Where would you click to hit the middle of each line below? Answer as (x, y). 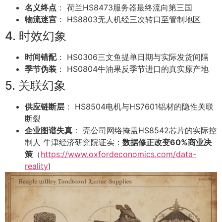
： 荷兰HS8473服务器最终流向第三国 (124, 8)
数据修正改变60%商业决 (167, 142)
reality (36, 166)
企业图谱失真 (49, 131)
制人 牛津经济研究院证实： (74, 142)
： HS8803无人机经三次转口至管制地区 (129, 20)
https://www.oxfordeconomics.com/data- (118, 154)
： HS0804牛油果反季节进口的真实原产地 (133, 69)
